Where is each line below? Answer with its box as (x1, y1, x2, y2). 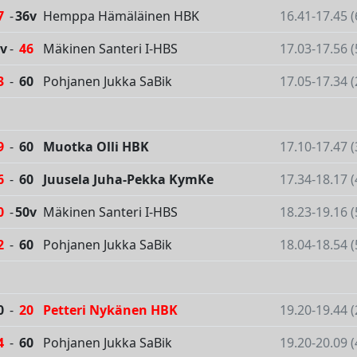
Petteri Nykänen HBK (43, 301, 178, 320)
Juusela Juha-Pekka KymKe (43, 171, 214, 189)
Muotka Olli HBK (43, 138, 149, 156)
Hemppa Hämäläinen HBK (43, 7, 199, 25)
